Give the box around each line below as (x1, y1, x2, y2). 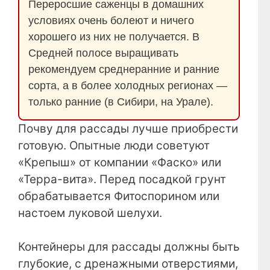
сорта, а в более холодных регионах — (28, 79, 227, 92)
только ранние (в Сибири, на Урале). (28, 95, 213, 108)
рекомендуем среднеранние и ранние (28, 63, 219, 75)
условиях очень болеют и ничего (28, 14, 194, 27)
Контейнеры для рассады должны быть (18, 240, 240, 254)
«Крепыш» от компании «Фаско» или (18, 155, 221, 169)
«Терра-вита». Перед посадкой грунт (18, 172, 226, 186)
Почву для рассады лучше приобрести (18, 121, 238, 136)
